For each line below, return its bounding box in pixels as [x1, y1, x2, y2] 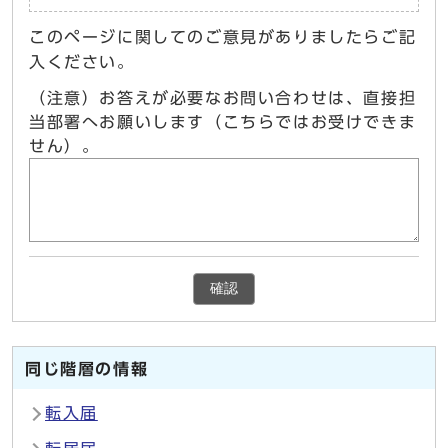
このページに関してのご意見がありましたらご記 [29, 28, 417, 45]
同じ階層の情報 [25, 361, 149, 378]
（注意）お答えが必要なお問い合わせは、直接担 [29, 90, 417, 107]
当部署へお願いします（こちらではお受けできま [29, 114, 417, 131]
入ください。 [29, 54, 135, 71]
